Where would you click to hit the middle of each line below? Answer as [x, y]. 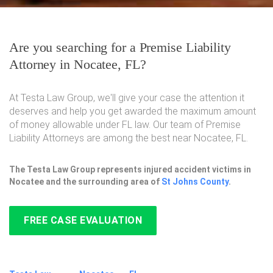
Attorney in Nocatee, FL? [78, 64]
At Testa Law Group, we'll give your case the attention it [127, 98]
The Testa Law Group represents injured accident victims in [130, 169]
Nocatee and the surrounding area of [85, 182]
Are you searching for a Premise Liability [120, 47]
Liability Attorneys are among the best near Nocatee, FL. [129, 138]
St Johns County [195, 182]
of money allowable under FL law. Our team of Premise [125, 125]
